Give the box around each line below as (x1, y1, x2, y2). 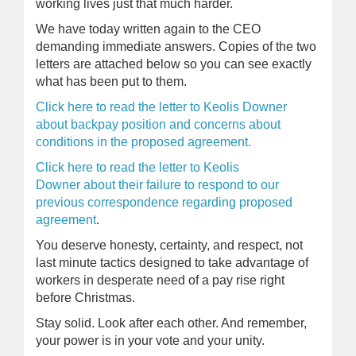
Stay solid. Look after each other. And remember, (36, 316, 307, 330)
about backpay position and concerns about (36, 118, 281, 131)
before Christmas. (36, 291, 135, 304)
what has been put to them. (36, 75, 187, 88)
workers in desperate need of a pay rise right (36, 273, 284, 287)
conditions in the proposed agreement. (36, 135, 254, 149)
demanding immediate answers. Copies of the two (36, 40, 316, 53)
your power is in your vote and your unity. (36, 334, 265, 347)
